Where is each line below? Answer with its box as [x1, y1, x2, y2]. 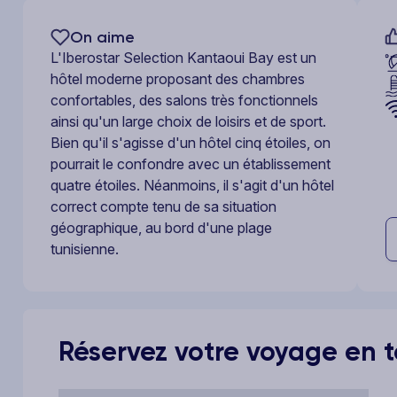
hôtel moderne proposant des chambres [51, 70, 305, 88]
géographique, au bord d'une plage [51, 219, 272, 237]
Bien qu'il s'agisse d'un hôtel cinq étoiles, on [51, 134, 331, 152]
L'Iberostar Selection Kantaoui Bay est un [51, 49, 316, 66]
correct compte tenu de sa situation [51, 198, 276, 215]
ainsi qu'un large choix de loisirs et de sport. [51, 113, 326, 130]
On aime [70, 27, 135, 47]
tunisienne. [51, 240, 119, 258]
